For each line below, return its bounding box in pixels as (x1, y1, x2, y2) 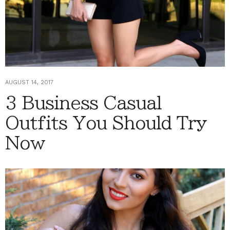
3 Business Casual (5, 94, 162, 112)
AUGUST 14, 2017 (5, 79, 53, 86)
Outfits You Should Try (5, 114, 207, 132)
